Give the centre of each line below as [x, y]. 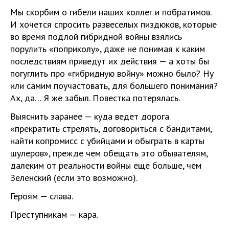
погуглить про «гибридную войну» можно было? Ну [112, 73]
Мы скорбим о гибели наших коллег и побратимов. [111, 12]
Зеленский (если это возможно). [74, 178]
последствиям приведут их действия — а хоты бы [110, 61]
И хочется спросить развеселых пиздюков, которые [113, 24]
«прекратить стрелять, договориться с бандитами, [111, 129]
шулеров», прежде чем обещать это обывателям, [109, 153]
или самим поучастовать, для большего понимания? [114, 86]
